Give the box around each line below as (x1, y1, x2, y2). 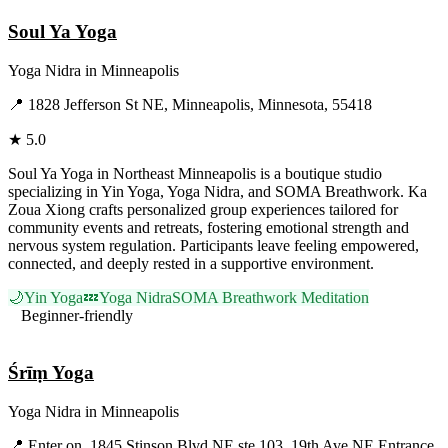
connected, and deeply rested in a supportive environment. (8, 255, 374, 273)
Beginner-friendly (21, 307, 133, 325)
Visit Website (8, 325, 91, 343)
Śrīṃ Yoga (8, 361, 94, 383)
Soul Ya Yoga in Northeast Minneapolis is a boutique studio (8, 165, 382, 183)
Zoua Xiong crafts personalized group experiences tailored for (8, 201, 398, 219)
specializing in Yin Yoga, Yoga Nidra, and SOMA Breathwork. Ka (8, 183, 427, 201)
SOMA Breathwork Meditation (172, 289, 369, 307)
